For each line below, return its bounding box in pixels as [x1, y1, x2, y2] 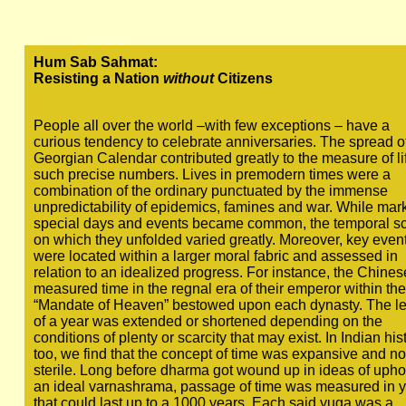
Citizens [213, 71, 273, 86]
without [159, 71, 214, 86]
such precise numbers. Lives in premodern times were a [33, 167, 391, 182]
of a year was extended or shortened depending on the [33, 314, 382, 329]
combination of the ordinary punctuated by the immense [33, 183, 388, 198]
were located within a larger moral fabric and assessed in [33, 248, 398, 264]
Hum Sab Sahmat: [33, 54, 158, 70]
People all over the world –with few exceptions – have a [33, 118, 390, 133]
